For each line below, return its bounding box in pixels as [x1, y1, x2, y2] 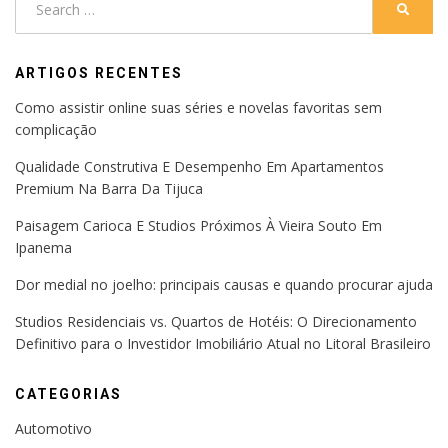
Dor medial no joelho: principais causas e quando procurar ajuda [15, 275, 433, 295]
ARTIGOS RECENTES [15, 65, 183, 82]
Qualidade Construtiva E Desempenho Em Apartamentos [15, 157, 384, 177]
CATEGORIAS [15, 386, 122, 403]
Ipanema [15, 238, 72, 258]
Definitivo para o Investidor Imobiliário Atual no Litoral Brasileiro [15, 334, 431, 354]
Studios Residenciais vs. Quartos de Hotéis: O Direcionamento [15, 312, 417, 332]
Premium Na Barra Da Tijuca [15, 179, 203, 199]
